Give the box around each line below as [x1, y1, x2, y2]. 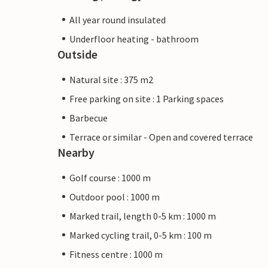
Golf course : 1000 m [69, 171, 151, 184]
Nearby [57, 144, 95, 160]
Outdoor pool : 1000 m [69, 190, 160, 203]
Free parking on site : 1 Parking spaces [69, 92, 224, 105]
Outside [57, 46, 98, 62]
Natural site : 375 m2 [69, 73, 153, 86]
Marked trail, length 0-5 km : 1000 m [69, 209, 216, 222]
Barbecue [69, 111, 108, 124]
